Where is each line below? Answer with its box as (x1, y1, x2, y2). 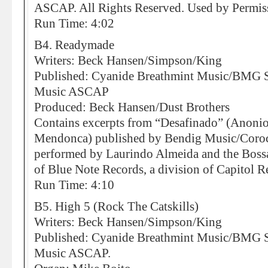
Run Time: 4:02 (34, 17, 114, 30)
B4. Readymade (34, 38, 114, 51)
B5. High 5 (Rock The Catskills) (34, 200, 199, 213)
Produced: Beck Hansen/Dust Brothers (34, 100, 230, 114)
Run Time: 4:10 (34, 178, 114, 191)
